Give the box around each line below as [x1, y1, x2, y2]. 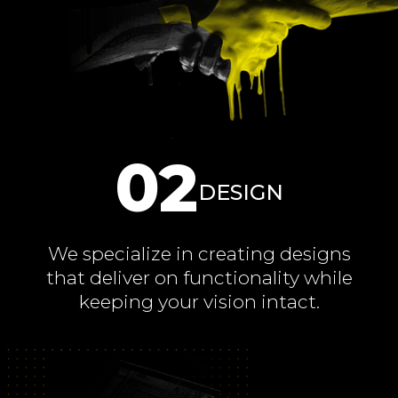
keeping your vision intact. [78, 291, 320, 314]
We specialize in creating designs [47, 243, 351, 266]
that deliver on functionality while [45, 267, 353, 290]
